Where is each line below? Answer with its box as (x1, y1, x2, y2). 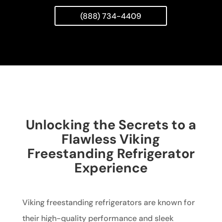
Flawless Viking (61, 130, 161, 148)
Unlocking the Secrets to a (25, 116, 196, 134)
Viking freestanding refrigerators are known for (22, 197, 195, 208)
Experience (74, 159, 148, 177)
